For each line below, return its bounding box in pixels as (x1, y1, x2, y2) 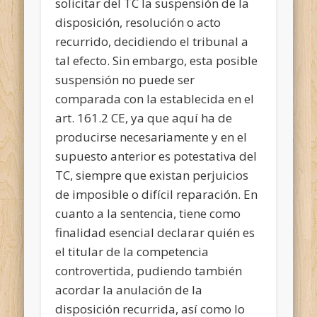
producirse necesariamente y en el (55, 128, 248, 145)
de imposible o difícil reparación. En (55, 185, 258, 202)
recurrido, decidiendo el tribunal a (55, 33, 249, 50)
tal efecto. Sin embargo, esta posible (55, 52, 258, 69)
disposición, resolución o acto (55, 13, 221, 30)
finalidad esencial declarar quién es (55, 224, 255, 241)
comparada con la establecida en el (55, 90, 255, 107)
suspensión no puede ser (55, 71, 195, 88)
